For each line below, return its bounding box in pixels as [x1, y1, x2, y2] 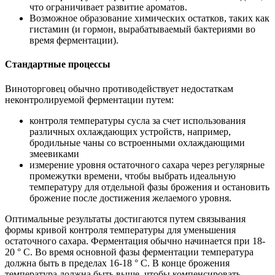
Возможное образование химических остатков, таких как [29, 13, 269, 24]
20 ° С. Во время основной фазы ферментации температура [5, 246, 254, 257]
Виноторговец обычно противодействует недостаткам [5, 83, 233, 94]
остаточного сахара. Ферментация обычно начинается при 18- [5, 235, 265, 246]
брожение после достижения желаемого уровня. [29, 192, 231, 203]
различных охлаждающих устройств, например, [29, 126, 231, 137]
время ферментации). [29, 35, 118, 46]
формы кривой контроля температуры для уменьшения [5, 224, 236, 235]
